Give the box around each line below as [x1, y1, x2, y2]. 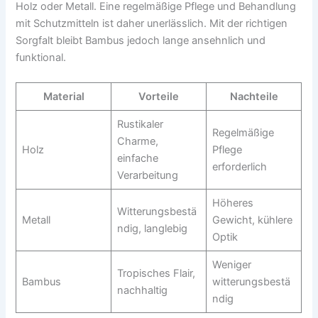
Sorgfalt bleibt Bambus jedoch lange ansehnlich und [16, 33, 266, 47]
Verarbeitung [116, 169, 178, 182]
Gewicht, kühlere [212, 214, 292, 227]
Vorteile [138, 90, 180, 104]
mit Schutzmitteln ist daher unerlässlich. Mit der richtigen [16, 16, 288, 30]
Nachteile [229, 90, 278, 104]
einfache [116, 152, 158, 165]
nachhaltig [116, 284, 168, 297]
